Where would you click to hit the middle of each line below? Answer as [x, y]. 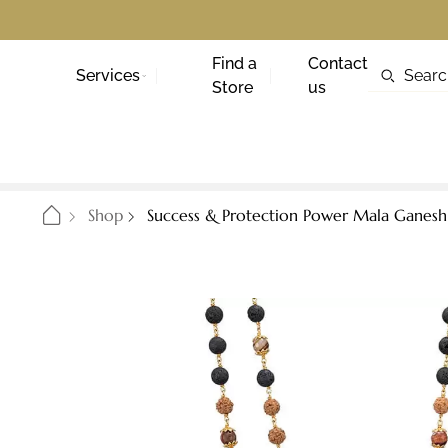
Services [108, 75]
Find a [234, 63]
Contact [338, 63]
